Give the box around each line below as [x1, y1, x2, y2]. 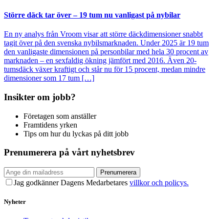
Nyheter [4, 198, 26, 206]
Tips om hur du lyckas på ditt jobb [23, 129, 129, 138]
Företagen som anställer [23, 111, 96, 120]
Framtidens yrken [23, 120, 77, 129]
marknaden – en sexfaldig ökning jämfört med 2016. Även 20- [4, 56, 197, 65]
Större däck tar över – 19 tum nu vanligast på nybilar [4, 10, 180, 19]
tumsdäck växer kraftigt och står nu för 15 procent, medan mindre [4, 65, 205, 74]
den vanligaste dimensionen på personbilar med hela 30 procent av [4, 47, 208, 56]
